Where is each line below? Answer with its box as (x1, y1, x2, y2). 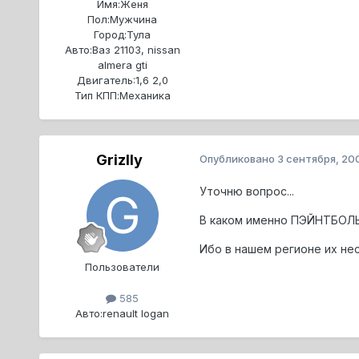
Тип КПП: (74, 88, 119, 102)
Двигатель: (76, 73, 135, 87)
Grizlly (95, 151, 143, 168)
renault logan (103, 306, 170, 320)
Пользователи (85, 260, 160, 273)
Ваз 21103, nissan (91, 42, 180, 56)
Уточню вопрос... (199, 184, 294, 198)
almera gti (97, 58, 147, 71)
